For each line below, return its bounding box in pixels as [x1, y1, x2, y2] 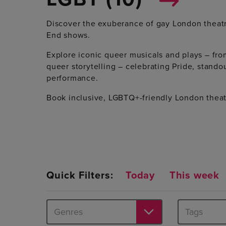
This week [169, 169, 220, 182]
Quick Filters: [46, 169, 114, 182]
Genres [54, 206, 83, 217]
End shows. [46, 30, 91, 40]
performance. [46, 73, 98, 83]
